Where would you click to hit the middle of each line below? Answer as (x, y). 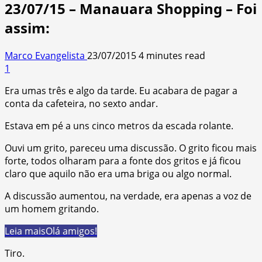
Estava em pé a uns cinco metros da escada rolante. (119, 125)
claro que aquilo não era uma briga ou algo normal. (118, 173)
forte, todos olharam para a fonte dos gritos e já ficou (123, 161)
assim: (27, 27)
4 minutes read (172, 55)
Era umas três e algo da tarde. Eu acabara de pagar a (121, 90)
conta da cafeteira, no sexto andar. (81, 103)
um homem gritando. (52, 208)
